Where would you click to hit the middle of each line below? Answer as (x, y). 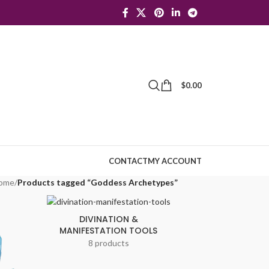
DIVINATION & (108, 219)
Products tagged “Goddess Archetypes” (98, 182)
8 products (108, 243)
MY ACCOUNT (175, 161)
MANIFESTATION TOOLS (109, 231)
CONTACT (128, 161)
